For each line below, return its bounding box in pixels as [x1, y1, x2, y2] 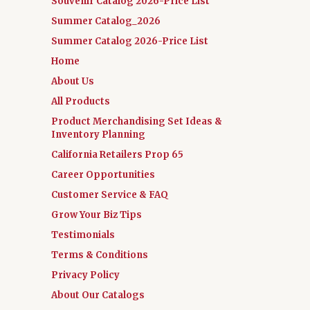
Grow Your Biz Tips [51, 209, 142, 221]
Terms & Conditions [51, 249, 148, 262]
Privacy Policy [51, 269, 120, 282]
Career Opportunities [51, 169, 155, 181]
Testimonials [51, 229, 115, 241]
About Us [51, 75, 94, 88]
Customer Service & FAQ [51, 189, 168, 201]
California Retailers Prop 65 [51, 149, 183, 161]
